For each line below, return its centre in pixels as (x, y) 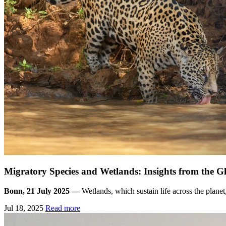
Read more (63, 208)
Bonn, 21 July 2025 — (42, 191)
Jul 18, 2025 (24, 208)
